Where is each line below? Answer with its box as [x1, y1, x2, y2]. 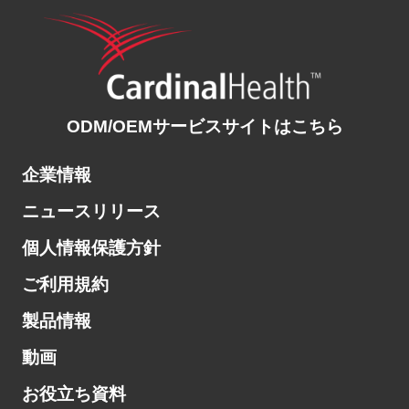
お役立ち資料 [21, 383, 126, 404]
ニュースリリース [21, 202, 161, 222]
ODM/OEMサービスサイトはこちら [66, 117, 343, 137]
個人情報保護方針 [21, 237, 161, 257]
